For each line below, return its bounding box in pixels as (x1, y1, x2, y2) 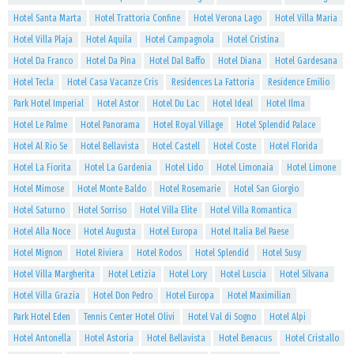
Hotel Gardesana (275, 55, 337, 66)
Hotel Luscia (220, 269, 266, 280)
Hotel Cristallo (285, 333, 339, 344)
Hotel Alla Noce (13, 226, 70, 237)
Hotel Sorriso (78, 205, 126, 216)
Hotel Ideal (213, 98, 253, 109)
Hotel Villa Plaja (13, 34, 73, 45)
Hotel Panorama (81, 119, 140, 130)
